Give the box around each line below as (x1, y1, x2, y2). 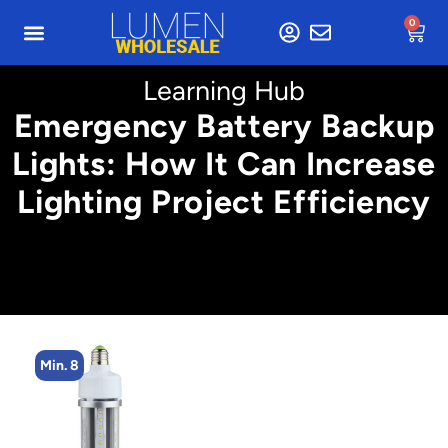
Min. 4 (60, 357, 100, 374)
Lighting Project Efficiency (17, 182, 431, 221)
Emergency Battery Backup (13, 106, 435, 145)
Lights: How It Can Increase (12, 144, 436, 183)
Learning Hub (143, 74, 305, 107)
